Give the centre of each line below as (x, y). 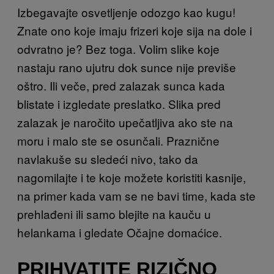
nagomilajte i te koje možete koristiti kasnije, (131, 177)
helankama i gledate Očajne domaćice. (120, 232)
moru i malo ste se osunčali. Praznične (118, 141)
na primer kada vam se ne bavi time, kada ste (136, 196)
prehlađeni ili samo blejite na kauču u (114, 214)
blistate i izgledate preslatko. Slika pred (119, 104)
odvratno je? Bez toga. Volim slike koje (118, 49)
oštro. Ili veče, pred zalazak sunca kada (121, 86)
